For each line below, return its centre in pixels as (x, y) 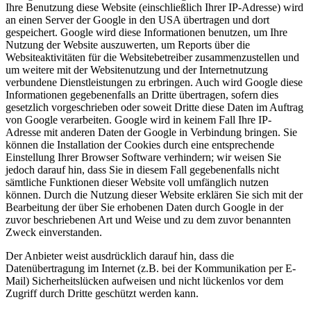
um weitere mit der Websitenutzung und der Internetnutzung (137, 70)
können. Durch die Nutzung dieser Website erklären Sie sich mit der (154, 195)
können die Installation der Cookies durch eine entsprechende (140, 145)
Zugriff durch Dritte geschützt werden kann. (102, 294)
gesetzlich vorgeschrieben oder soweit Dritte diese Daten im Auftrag (154, 108)
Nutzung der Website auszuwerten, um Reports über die (128, 45)
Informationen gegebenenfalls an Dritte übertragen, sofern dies (142, 95)
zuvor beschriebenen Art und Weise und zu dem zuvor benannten (148, 220)
